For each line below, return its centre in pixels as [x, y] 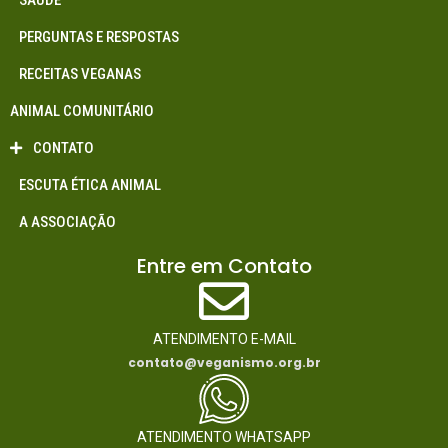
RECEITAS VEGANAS [75, 73]
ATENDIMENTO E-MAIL [224, 338]
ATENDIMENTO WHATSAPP [224, 436]
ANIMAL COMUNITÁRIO [82, 110]
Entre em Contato [224, 265]
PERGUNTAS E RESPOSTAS [94, 36]
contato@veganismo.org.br [224, 362]
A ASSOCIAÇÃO [63, 221]
